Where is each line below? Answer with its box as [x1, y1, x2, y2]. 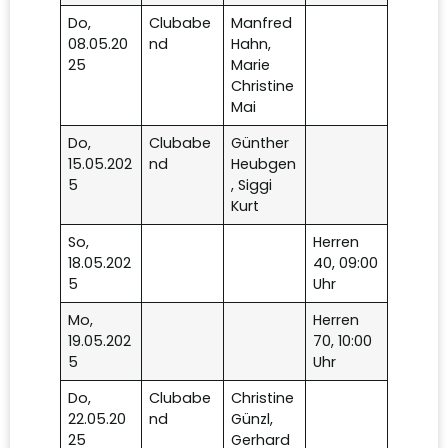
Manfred [231, 13, 293, 34]
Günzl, [231, 409, 274, 430]
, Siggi [231, 175, 273, 196]
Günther [231, 133, 290, 154]
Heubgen [231, 154, 297, 175]
